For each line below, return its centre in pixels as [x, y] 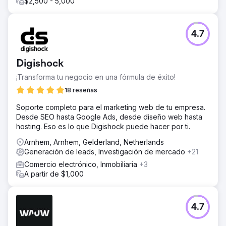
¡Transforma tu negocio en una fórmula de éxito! [96, 77]
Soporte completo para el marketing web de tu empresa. [111, 107]
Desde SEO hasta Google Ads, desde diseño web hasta [109, 117]
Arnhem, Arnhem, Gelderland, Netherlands [94, 142]
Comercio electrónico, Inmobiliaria [82, 164]
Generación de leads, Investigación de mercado [106, 152]
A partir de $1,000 [54, 174]
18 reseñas [81, 90]
